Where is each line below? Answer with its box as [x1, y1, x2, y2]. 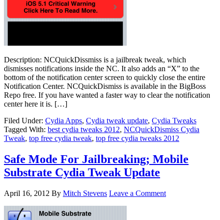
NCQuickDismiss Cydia [124, 125, 199, 134]
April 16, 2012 [4, 189, 50, 197]
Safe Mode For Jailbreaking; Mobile [4, 153, 189, 166]
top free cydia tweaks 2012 [96, 134, 179, 143]
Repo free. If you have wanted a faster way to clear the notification [4, 91, 210, 100]
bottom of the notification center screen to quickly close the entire [4, 73, 205, 82]
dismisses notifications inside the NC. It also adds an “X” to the [4, 64, 199, 73]
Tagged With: [4, 125, 48, 134]
